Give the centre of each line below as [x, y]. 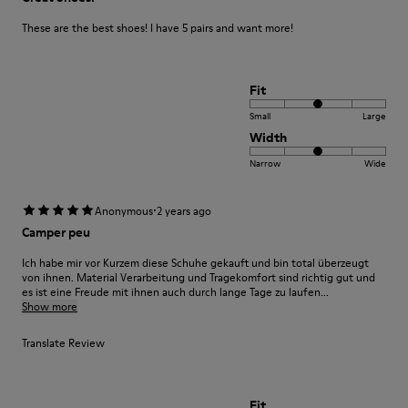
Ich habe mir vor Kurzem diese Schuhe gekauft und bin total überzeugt [195, 262]
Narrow [265, 163]
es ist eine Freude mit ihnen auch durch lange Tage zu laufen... [175, 291]
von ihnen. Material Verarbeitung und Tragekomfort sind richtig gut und [199, 277]
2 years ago [184, 210]
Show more [50, 306]
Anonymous [124, 210]
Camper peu [56, 232]
